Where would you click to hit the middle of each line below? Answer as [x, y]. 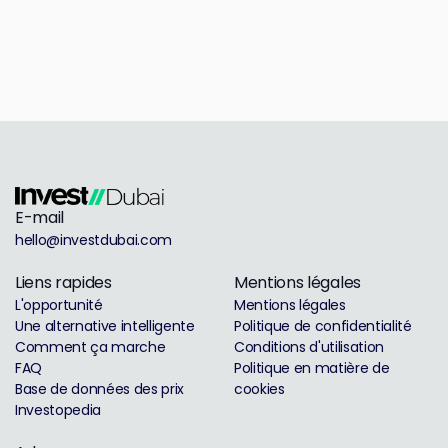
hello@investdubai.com [93, 240]
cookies [259, 389]
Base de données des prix [99, 389]
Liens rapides [63, 283]
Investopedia [58, 410]
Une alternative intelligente [105, 326]
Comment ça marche [90, 347]
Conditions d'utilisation [309, 347]
